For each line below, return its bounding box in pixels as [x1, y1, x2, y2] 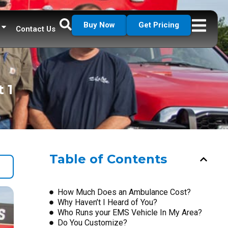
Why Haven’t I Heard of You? [57, 197, 157, 207]
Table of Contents [49, 151, 167, 166]
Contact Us [16, 24, 55, 34]
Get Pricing [138, 20, 179, 30]
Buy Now [83, 20, 115, 30]
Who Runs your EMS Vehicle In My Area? [57, 207, 202, 217]
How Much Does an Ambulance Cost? [57, 187, 191, 197]
